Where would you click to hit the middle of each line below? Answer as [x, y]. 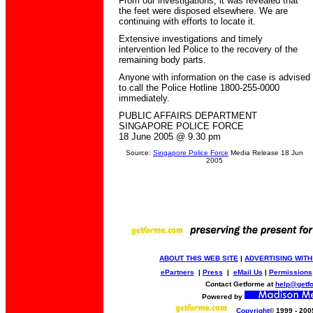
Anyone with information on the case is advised [214, 77]
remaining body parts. [162, 60]
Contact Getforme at [240, 284]
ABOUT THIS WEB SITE [199, 258]
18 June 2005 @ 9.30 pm [169, 137]
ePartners [177, 272]
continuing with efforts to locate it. [187, 21]
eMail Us [248, 272]
